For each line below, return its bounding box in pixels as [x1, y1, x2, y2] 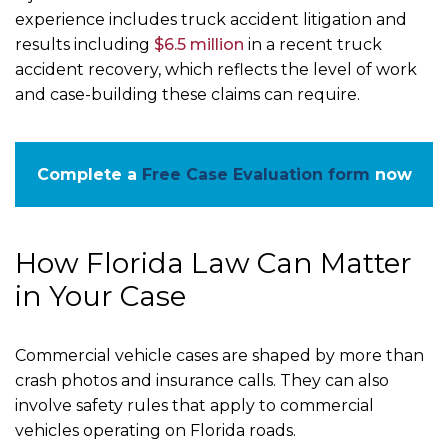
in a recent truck [244, 35, 382, 55]
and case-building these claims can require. [15, 85, 360, 105]
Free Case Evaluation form [141, 165, 370, 185]
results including [15, 35, 154, 55]
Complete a [36, 165, 142, 185]
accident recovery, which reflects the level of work [15, 60, 417, 80]
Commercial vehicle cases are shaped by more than [15, 346, 424, 366]
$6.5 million [154, 35, 244, 55]
